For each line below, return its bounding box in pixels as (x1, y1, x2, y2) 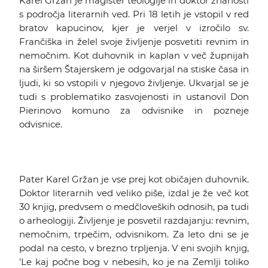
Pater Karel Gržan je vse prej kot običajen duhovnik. (19, 173, 249, 185)
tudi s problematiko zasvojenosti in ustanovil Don (19, 91, 249, 102)
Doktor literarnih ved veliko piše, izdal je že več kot (19, 187, 249, 199)
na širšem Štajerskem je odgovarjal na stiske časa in (19, 63, 249, 75)
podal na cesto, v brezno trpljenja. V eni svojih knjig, (19, 242, 249, 254)
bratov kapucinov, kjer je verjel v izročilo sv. (19, 22, 249, 33)
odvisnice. (19, 118, 62, 130)
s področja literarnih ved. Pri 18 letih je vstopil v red (19, 8, 249, 20)
